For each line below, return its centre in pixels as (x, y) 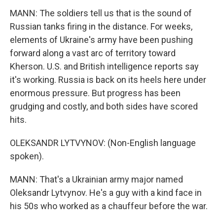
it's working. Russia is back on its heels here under (108, 80)
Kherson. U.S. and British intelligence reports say (104, 66)
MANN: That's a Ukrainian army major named (96, 179)
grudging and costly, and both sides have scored (104, 106)
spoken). (27, 156)
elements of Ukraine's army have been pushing (101, 40)
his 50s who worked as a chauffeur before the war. (109, 206)
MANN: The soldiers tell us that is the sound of (101, 13)
